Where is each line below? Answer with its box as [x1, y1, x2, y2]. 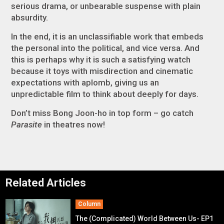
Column [78, 200, 101, 207]
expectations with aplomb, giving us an [11, 77, 159, 87]
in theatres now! [44, 119, 105, 129]
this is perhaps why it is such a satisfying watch [11, 54, 191, 64]
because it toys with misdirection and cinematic [11, 65, 193, 76]
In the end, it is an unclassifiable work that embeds [11, 31, 204, 41]
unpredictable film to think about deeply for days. [11, 88, 199, 99]
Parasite [11, 119, 44, 129]
